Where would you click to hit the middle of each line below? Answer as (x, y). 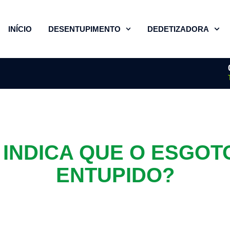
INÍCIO (20, 29)
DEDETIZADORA (178, 29)
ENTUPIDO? (115, 175)
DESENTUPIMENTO (84, 29)
